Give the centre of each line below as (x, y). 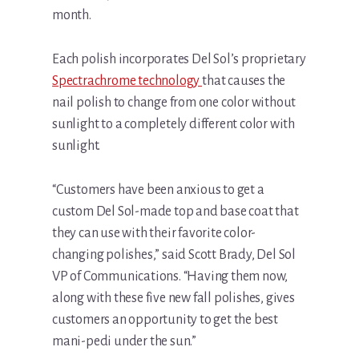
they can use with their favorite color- (154, 234)
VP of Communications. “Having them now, (170, 277)
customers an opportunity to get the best (165, 320)
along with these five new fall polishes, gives (173, 298)
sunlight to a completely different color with (174, 125)
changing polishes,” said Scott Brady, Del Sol (174, 255)
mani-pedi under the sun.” (125, 342)
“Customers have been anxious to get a (158, 190)
